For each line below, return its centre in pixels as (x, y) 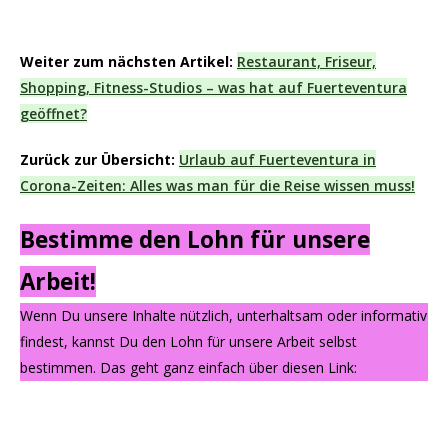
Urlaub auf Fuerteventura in (277, 160)
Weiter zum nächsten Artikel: (126, 62)
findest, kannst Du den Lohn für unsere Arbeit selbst (188, 342)
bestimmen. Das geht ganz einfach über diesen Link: (188, 368)
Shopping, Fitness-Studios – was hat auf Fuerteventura (213, 88)
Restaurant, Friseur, (306, 62)
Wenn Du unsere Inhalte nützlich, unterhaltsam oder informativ (223, 316)
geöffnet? (53, 114)
